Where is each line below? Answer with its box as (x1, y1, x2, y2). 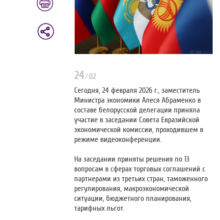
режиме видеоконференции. (74, 135, 162, 144)
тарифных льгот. (74, 204, 125, 213)
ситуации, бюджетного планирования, (74, 194, 192, 203)
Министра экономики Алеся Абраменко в (74, 96, 201, 105)
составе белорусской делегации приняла (74, 106, 200, 115)
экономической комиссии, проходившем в (74, 125, 204, 135)
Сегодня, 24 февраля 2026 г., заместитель (74, 86, 200, 95)
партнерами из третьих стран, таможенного (74, 174, 208, 184)
